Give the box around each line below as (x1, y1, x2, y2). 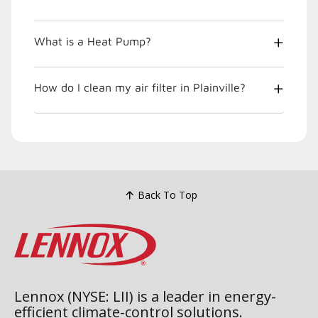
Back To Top (137, 188, 197, 202)
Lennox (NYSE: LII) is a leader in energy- (14, 286, 276, 306)
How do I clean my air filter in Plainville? (34, 80, 246, 94)
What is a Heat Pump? (34, 34, 151, 48)
